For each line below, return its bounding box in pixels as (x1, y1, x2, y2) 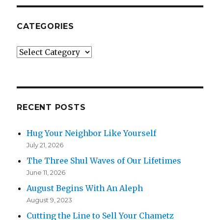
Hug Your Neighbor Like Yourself (27, 128, 157, 138)
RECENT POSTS (17, 103, 86, 112)
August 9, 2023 (27, 196, 73, 204)
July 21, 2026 (27, 141, 64, 149)
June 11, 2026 (27, 168, 66, 177)
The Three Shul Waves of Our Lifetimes (27, 156, 182, 166)
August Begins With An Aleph (27, 183, 143, 193)
